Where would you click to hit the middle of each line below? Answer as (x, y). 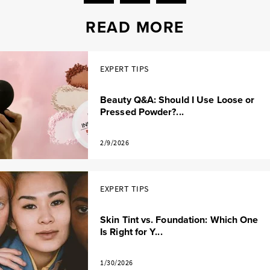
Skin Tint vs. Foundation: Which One (179, 220)
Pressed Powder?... (142, 112)
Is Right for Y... (131, 232)
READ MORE (135, 27)
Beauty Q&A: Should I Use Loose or (177, 100)
